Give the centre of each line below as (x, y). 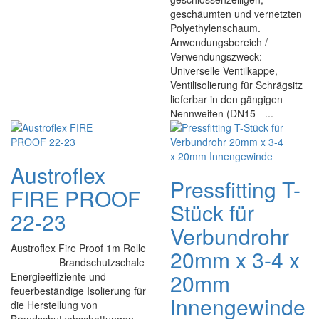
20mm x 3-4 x (235, 260)
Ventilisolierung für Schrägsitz (236, 85)
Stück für (212, 213)
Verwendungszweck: (216, 56)
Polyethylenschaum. (215, 28)
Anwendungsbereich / (219, 42)
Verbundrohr (230, 236)
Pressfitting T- (235, 189)
